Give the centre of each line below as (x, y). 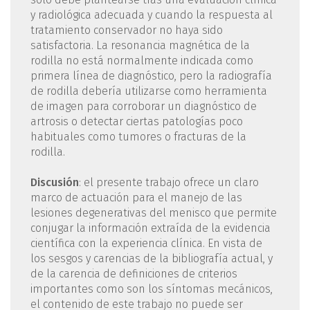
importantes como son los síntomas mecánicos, (151, 289)
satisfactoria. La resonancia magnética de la (140, 45)
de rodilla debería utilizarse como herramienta (148, 91)
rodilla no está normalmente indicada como (142, 60)
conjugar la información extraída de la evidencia (150, 228)
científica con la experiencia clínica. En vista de (146, 243)
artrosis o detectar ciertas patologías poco (136, 121)
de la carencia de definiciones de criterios (134, 273)
